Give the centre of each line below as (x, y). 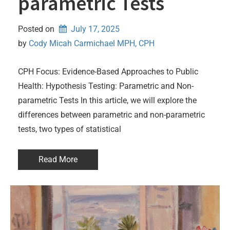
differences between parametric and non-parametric (111, 114)
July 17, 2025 (95, 29)
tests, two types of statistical (70, 129)
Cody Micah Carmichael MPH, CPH (92, 43)
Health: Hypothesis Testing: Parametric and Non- (106, 86)
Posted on (37, 29)
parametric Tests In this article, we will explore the (107, 100)
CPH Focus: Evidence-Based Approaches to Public (108, 71)
